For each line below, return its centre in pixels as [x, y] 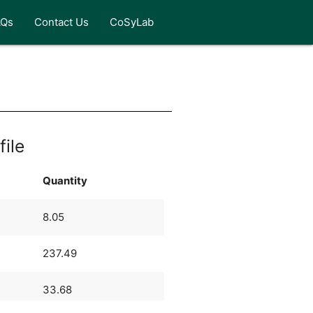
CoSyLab [132, 22]
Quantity [65, 180]
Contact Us [62, 22]
